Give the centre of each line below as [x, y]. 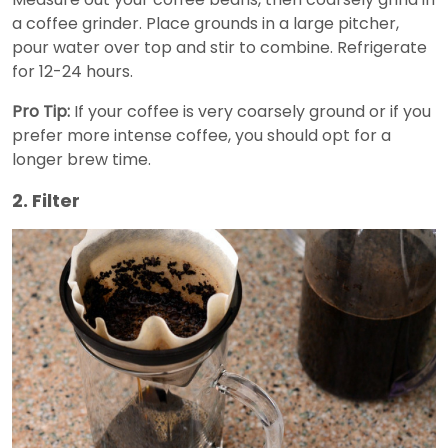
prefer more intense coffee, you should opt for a [201, 136]
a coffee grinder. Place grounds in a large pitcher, [205, 24]
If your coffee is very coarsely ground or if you [250, 112]
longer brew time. [81, 160]
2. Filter [46, 201]
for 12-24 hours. [72, 72]
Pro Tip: [41, 112]
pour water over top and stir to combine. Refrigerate [219, 48]
